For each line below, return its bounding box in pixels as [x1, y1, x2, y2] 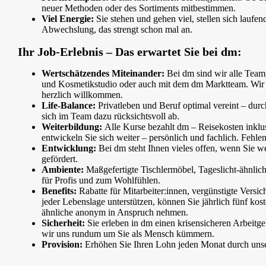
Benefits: [42, 186, 77, 197]
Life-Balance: [42, 100, 96, 111]
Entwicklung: [42, 143, 96, 154]
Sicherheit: [42, 218, 85, 229]
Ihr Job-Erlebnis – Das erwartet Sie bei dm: [18, 45, 242, 58]
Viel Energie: [42, 14, 96, 24]
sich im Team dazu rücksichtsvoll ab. [42, 111, 179, 122]
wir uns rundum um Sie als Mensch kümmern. [42, 229, 214, 239]
